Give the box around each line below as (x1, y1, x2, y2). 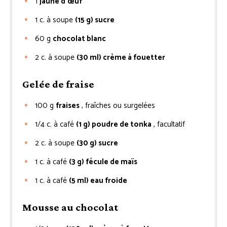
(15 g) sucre (75, 13, 115, 26)
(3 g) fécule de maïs (69, 155, 137, 168)
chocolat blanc (53, 32, 106, 45)
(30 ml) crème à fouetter (77, 51, 165, 64)
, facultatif (154, 118, 185, 131)
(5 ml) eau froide (69, 174, 127, 187)
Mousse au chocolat (22, 201, 118, 213)
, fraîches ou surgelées (82, 99, 155, 112)
